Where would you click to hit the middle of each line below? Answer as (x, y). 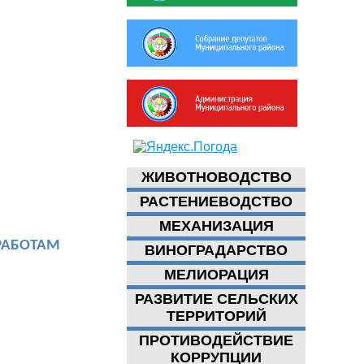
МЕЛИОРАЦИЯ (216, 275)
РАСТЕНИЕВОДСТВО (216, 201)
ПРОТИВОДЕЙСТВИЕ (216, 340)
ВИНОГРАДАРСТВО (216, 250)
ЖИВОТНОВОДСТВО (216, 177)
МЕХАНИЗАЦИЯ (216, 226)
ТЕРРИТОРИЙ (216, 316)
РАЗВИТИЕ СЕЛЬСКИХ (216, 299)
